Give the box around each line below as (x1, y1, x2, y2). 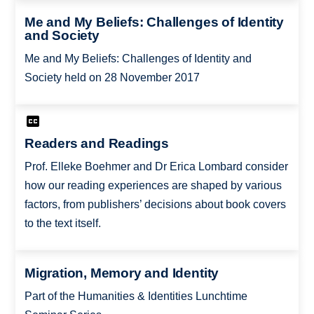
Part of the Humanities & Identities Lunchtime (24, 289, 247, 302)
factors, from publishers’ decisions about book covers (24, 198, 286, 211)
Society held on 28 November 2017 (24, 71, 200, 83)
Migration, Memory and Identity (24, 265, 219, 280)
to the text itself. (24, 217, 101, 230)
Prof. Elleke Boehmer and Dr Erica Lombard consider (24, 161, 288, 173)
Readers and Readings (24, 136, 170, 151)
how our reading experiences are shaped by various (24, 179, 282, 192)
